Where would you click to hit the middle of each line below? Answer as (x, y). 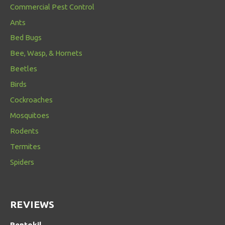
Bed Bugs (26, 38)
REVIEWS (32, 204)
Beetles (24, 69)
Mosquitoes (30, 116)
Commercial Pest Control (52, 7)
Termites (25, 146)
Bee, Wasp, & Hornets (46, 53)
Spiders (22, 162)
